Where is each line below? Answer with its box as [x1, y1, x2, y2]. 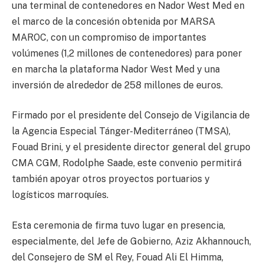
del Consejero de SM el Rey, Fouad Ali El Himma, [12, 251, 223, 263]
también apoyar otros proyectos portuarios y [12, 173, 210, 185]
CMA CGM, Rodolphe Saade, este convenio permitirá [12, 157, 242, 169]
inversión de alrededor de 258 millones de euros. [12, 79, 223, 91]
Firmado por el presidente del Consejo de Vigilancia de [12, 110, 250, 121]
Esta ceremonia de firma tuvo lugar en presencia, [12, 219, 225, 231]
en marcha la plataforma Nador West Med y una [12, 63, 220, 75]
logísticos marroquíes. [12, 189, 108, 201]
